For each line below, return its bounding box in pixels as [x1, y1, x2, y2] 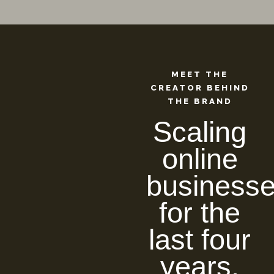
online [161, 143, 238, 175]
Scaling [153, 116, 247, 148]
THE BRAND [167, 96, 232, 106]
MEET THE [171, 69, 229, 79]
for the [159, 196, 241, 229]
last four [149, 223, 251, 256]
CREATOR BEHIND [150, 83, 250, 92]
